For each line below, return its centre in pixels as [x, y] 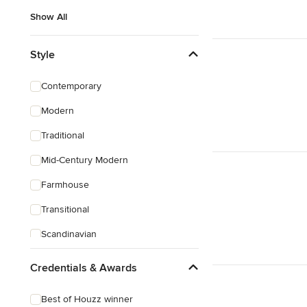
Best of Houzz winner [87, 299]
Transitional [65, 209]
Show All [49, 17]
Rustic [54, 259]
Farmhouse [65, 185]
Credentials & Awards [84, 268]
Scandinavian [69, 234]
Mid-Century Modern [85, 160]
